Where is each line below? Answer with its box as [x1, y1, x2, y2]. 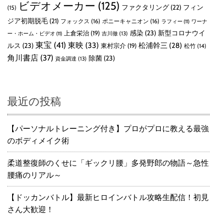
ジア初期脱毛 [7, 17, 48, 25]
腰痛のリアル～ [7, 170, 62, 180]
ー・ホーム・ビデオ [7, 31, 55, 37]
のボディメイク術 [7, 136, 69, 146]
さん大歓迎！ [7, 205, 54, 215]
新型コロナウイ [158, 29, 205, 38]
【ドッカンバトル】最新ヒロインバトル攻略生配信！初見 [7, 193, 209, 202]
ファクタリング [122, 3, 169, 12]
